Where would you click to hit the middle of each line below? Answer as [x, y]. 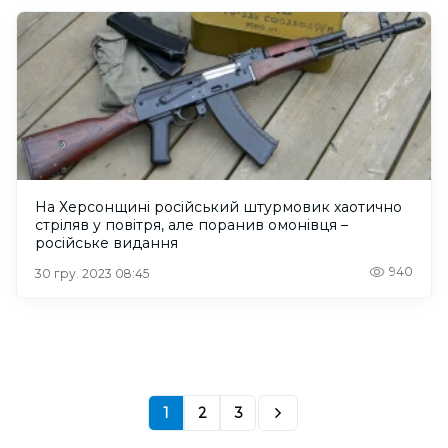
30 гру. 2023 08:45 [92, 274]
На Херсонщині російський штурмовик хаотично [218, 207]
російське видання [106, 243]
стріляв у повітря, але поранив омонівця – [191, 225]
